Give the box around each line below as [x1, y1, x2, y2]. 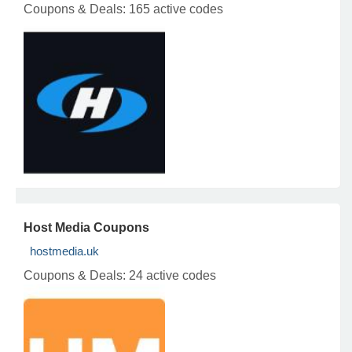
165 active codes [129, 2, 223, 16]
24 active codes [129, 269, 216, 282]
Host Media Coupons [24, 221, 149, 234]
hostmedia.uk [30, 244, 99, 258]
